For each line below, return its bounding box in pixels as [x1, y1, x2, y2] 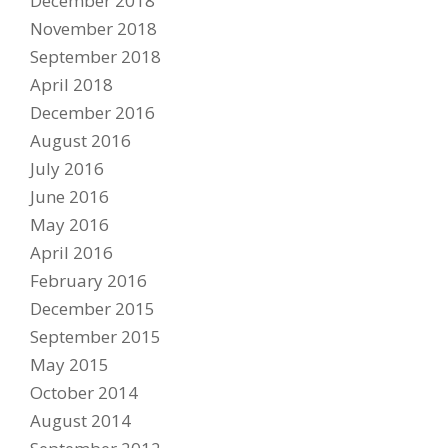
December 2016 [29, 101, 155, 124]
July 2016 [29, 157, 104, 180]
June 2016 [29, 185, 109, 208]
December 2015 [29, 297, 155, 320]
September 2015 [29, 325, 161, 348]
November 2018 [29, 17, 157, 40]
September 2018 [29, 45, 161, 68]
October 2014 [29, 381, 138, 404]
